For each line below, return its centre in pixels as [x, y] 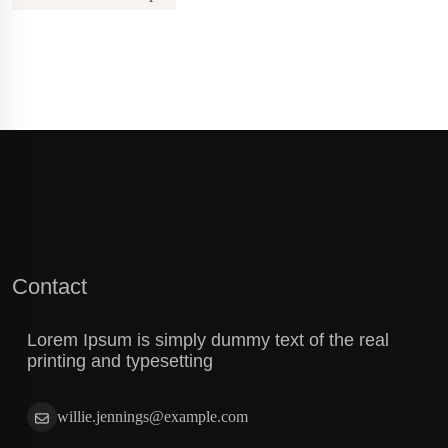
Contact [49, 286]
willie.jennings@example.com [152, 417]
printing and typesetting [120, 361]
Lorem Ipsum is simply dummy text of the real [208, 340]
